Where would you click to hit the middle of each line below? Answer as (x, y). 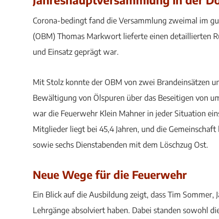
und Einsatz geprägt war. (76, 52)
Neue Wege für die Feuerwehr (110, 174)
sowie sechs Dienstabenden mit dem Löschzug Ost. (121, 144)
